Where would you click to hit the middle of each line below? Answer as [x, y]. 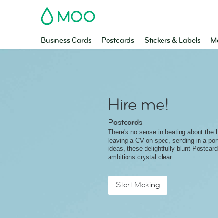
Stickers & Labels [172, 41]
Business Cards [66, 41]
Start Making [138, 185]
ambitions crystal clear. [141, 157]
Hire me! [138, 105]
